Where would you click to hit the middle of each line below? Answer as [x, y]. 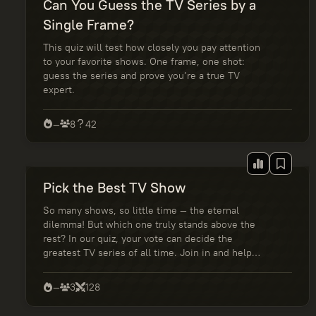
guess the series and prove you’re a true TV [141, 75]
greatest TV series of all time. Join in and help [147, 253]
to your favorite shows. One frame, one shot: [144, 61]
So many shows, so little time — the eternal [141, 211]
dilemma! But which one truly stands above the [149, 225]
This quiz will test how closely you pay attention [152, 47]
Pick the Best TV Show [114, 188]
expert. [59, 89]
